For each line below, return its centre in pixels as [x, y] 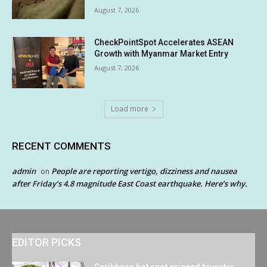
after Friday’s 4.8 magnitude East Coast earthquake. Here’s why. [130, 183]
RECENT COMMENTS [61, 146]
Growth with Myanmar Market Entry [162, 54]
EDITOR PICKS [46, 242]
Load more [129, 108]
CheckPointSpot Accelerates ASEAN [164, 43]
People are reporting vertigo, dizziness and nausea [144, 171]
